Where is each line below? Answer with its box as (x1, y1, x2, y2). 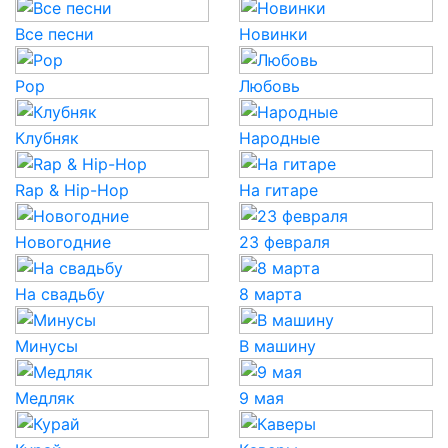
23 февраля (239, 232, 330, 252)
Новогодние (15, 232, 111, 252)
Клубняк (15, 128, 79, 148)
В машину (239, 336, 316, 356)
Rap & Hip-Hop (15, 180, 129, 200)
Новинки (239, 24, 308, 44)
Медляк (15, 388, 75, 408)
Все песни (15, 24, 94, 44)
